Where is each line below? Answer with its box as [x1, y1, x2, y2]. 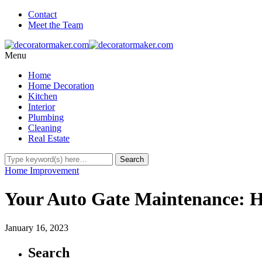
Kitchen [28, 91, 57, 101]
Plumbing [28, 112, 64, 122]
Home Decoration [28, 81, 94, 91]
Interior [28, 102, 55, 112]
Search [28, 244, 70, 260]
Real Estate [28, 133, 70, 143]
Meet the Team [28, 20, 83, 30]
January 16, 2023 [5, 222, 68, 233]
